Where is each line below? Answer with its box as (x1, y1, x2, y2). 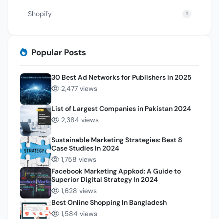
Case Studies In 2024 (51, 143, 119, 153)
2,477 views (61, 84, 97, 93)
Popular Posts (31, 46, 86, 58)
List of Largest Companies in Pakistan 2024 (51, 104, 191, 113)
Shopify (28, 9, 52, 18)
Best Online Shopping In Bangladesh (51, 197, 167, 207)
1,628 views (61, 186, 97, 195)
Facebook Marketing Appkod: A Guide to (51, 166, 181, 175)
